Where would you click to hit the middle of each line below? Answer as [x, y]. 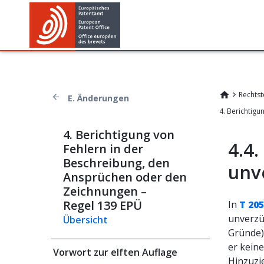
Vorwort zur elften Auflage [115, 252]
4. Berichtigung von [119, 135]
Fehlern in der [103, 149]
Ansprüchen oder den [125, 177]
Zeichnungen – [105, 191]
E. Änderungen [98, 98]
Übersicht [85, 220]
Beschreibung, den [116, 163]
